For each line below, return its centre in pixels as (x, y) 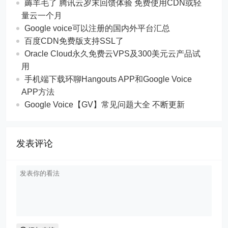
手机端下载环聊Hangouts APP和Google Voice (108, 79)
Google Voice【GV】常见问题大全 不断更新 (105, 105)
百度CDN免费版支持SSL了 (74, 41)
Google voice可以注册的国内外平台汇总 (97, 28)
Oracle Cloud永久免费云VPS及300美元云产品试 (113, 54)
